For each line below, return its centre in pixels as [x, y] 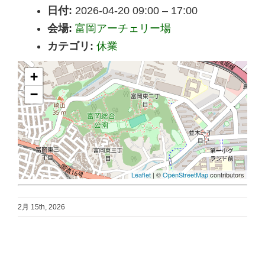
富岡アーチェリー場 [123, 29]
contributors [226, 175]
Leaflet [141, 175]
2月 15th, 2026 [41, 207]
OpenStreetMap [185, 175]
